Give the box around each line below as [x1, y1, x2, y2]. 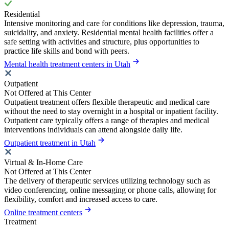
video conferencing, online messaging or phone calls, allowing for [4, 185, 216, 194]
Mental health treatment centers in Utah [4, 59, 130, 68]
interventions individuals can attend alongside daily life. [4, 125, 182, 134]
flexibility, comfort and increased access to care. [4, 194, 157, 203]
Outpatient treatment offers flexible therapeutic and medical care [4, 97, 210, 106]
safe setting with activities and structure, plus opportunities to [4, 37, 199, 46]
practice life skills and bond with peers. [4, 46, 129, 55]
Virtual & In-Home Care [4, 157, 83, 167]
